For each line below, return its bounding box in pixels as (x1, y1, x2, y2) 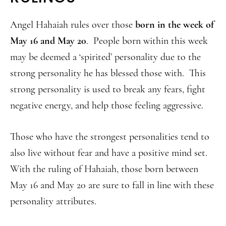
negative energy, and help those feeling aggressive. (10, 99, 203, 111)
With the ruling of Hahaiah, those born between (10, 163, 198, 175)
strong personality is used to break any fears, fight (10, 83, 205, 95)
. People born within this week (86, 35, 208, 47)
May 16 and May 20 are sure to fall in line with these (10, 179, 214, 191)
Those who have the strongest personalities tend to (10, 131, 209, 143)
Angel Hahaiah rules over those (10, 19, 133, 31)
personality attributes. (10, 195, 96, 207)
